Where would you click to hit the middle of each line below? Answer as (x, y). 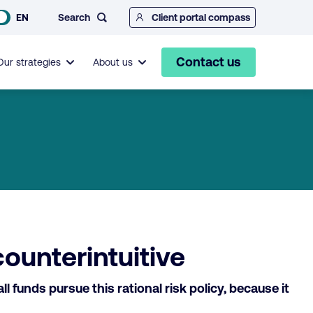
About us (113, 62)
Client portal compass (201, 17)
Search (74, 17)
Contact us (209, 62)
